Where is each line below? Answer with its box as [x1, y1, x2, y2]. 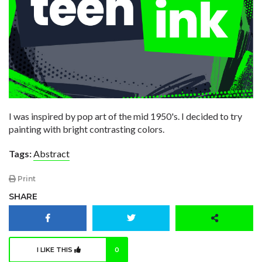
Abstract [33, 147, 70, 159]
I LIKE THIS [37, 246, 74, 254]
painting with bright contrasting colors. [9, 123, 164, 135]
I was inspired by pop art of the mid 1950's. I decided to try [9, 110, 242, 122]
